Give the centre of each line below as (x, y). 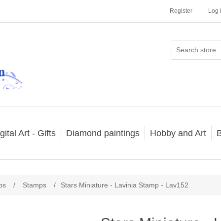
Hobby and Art (178, 133)
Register (181, 11)
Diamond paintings (103, 133)
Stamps (35, 185)
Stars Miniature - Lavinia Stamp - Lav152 (125, 185)
